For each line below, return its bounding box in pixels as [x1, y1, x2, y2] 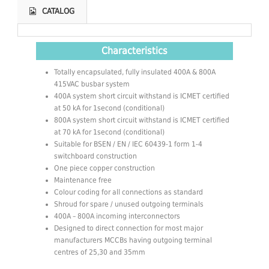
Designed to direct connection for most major [54, 223, 203, 232]
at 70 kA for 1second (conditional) [54, 127, 165, 136]
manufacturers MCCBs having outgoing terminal [54, 235, 212, 244]
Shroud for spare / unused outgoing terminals [54, 199, 204, 208]
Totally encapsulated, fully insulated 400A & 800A [54, 67, 216, 76]
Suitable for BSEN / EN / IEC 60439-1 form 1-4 [54, 139, 202, 148]
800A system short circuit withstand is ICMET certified [54, 115, 229, 124]
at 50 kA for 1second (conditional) [54, 103, 165, 112]
